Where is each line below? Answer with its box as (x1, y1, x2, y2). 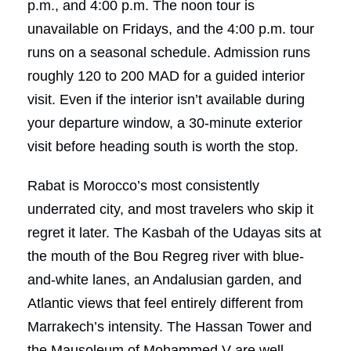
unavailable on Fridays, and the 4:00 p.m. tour (27, 20, 314, 37)
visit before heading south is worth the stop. (27, 138, 299, 154)
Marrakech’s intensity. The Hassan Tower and (27, 318, 312, 335)
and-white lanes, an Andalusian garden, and (27, 271, 302, 288)
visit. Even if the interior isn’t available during (27, 91, 305, 107)
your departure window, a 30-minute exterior (27, 114, 302, 131)
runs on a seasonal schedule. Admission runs (27, 44, 310, 60)
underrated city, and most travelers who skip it (27, 201, 313, 217)
